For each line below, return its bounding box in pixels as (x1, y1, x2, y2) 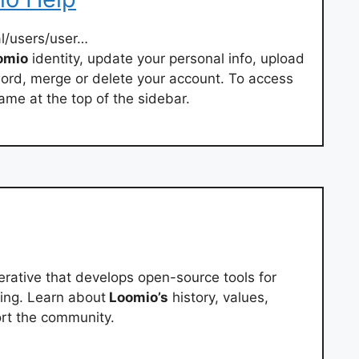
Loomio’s (106, 289, 168, 306)
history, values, (168, 289, 268, 306)
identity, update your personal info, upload (28, 50, 305, 67)
